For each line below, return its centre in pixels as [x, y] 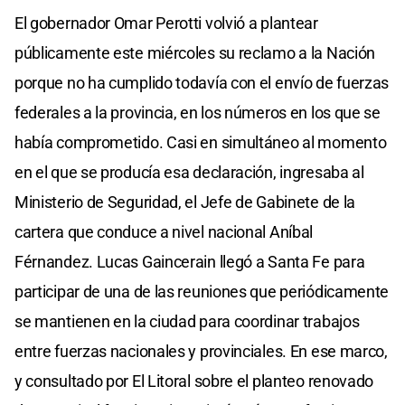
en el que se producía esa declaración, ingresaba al [189, 173]
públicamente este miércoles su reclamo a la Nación [195, 53]
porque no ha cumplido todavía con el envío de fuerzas [202, 83]
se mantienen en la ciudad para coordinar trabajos [187, 322]
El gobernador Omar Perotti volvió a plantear [166, 24]
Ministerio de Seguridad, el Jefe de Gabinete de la [185, 202]
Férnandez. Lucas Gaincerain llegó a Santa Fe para [190, 262]
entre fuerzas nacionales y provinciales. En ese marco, [201, 352]
